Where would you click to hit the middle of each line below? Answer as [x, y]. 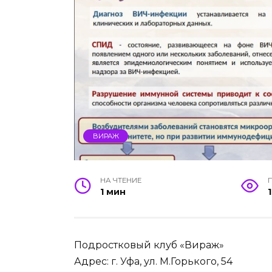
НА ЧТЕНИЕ [121, 180]
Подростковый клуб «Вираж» [149, 245]
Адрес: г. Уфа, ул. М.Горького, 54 [153, 261]
